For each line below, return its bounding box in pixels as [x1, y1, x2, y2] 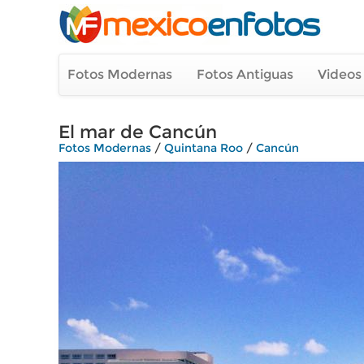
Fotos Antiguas [197, 67, 293, 82]
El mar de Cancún [58, 121, 217, 143]
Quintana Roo [164, 141, 243, 155]
